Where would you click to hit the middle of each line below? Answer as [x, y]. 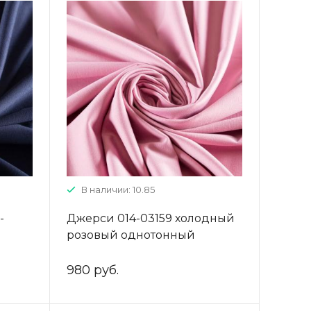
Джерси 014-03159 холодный [150, 218]
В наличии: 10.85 [118, 189]
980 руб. [92, 270]
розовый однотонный [131, 235]
